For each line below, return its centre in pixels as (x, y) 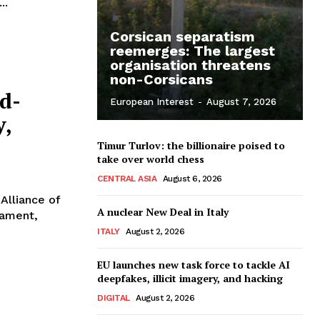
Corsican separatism (182, 36)
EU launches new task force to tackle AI (194, 264)
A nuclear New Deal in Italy (163, 211)
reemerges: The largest (192, 50)
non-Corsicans (161, 79)
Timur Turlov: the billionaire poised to (191, 145)
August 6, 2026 (192, 178)
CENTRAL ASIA (127, 178)
